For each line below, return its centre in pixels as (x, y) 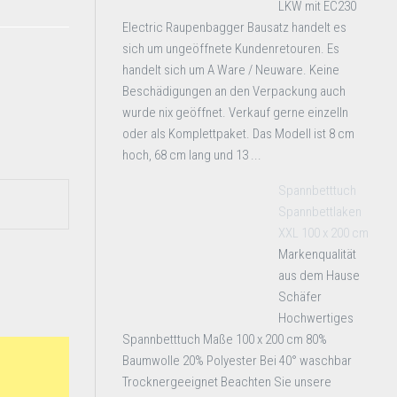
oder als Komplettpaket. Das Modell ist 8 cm (238, 134)
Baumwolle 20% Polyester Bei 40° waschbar (237, 361)
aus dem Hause (319, 276)
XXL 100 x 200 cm (323, 233)
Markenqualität (317, 254)
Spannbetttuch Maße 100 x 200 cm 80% (225, 339)
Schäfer (300, 297)
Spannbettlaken (320, 212)
